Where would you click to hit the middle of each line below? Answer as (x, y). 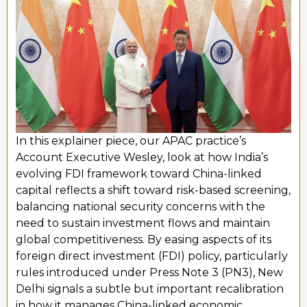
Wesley (143, 157)
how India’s (238, 157)
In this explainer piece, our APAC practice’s (131, 140)
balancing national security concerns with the (140, 206)
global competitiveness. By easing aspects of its (144, 239)
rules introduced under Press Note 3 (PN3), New (149, 272)
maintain (246, 223)
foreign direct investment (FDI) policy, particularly (152, 256)
